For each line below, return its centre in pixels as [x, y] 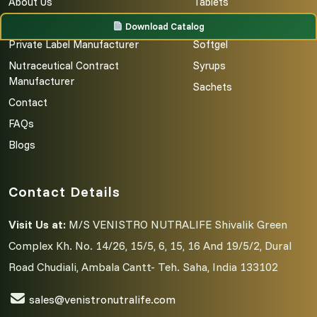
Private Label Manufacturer [74, 44]
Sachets [213, 86]
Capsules [215, 23]
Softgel [211, 44]
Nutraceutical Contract [64, 65]
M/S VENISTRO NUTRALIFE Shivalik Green [178, 224]
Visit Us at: [39, 224]
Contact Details [64, 191]
